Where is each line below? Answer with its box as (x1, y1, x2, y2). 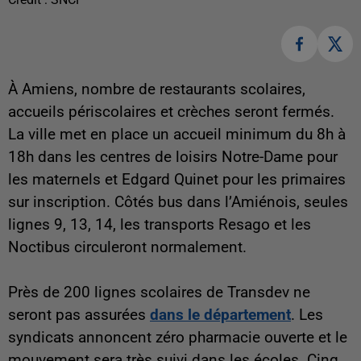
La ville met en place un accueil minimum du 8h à (8, 125, 346, 143)
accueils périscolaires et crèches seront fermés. (8, 102, 334, 121)
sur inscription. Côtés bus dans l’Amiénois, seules (8, 193, 348, 211)
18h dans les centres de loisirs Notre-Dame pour (8, 147, 338, 166)
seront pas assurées (8, 305, 150, 324)
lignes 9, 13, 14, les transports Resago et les (8, 215, 311, 234)
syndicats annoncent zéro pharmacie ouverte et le (8, 328, 347, 346)
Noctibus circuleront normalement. (8, 238, 247, 256)
